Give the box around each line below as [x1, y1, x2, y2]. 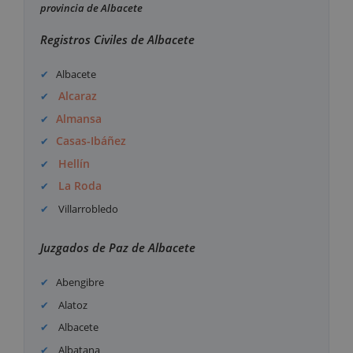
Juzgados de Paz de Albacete [40, 240, 195, 256]
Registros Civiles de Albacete [40, 31, 195, 47]
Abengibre [56, 275, 105, 290]
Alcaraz [58, 88, 98, 104]
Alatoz [56, 297, 88, 312]
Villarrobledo [56, 201, 119, 216]
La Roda [58, 178, 102, 194]
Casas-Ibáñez [56, 133, 127, 149]
